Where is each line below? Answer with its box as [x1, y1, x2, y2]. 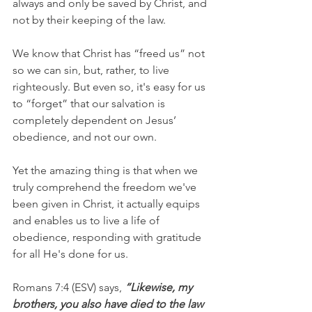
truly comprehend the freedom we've [13, 180, 199, 194]
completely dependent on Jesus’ [13, 113, 179, 127]
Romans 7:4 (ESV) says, [13, 280, 125, 294]
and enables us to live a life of [13, 213, 162, 227]
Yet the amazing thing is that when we [13, 163, 201, 177]
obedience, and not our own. [13, 130, 157, 143]
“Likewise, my [125, 280, 195, 294]
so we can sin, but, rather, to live [13, 63, 172, 77]
